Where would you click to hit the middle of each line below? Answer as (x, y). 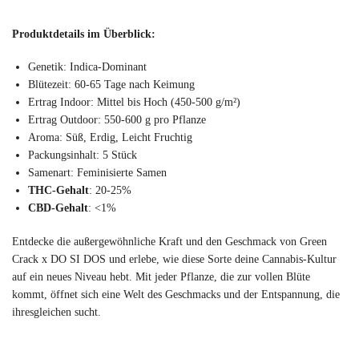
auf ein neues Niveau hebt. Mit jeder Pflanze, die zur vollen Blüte (161, 276)
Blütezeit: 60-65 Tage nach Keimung (111, 85)
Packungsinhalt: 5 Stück (83, 155)
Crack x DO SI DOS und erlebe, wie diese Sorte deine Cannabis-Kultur (174, 259)
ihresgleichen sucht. (56, 312)
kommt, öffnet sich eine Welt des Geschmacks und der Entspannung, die (176, 294)
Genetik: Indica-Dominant (87, 67)
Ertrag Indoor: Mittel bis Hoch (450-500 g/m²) (134, 103)
